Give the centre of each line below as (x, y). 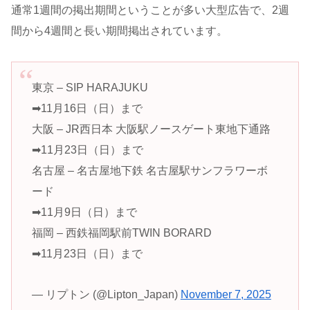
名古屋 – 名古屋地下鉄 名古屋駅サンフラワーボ (149, 171)
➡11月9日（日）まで (84, 212)
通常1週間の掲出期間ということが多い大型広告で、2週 (150, 10)
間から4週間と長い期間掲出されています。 (119, 31)
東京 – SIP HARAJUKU (90, 88)
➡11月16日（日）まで (87, 109)
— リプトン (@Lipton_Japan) (106, 295)
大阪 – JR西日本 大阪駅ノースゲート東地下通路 (151, 129)
